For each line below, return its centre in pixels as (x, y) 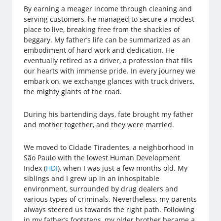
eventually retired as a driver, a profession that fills (108, 61)
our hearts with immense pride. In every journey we (110, 71)
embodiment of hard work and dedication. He (99, 50)
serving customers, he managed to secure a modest (109, 19)
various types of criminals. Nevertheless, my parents (110, 199)
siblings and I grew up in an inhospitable (92, 179)
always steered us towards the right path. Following (109, 210)
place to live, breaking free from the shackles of (102, 30)
